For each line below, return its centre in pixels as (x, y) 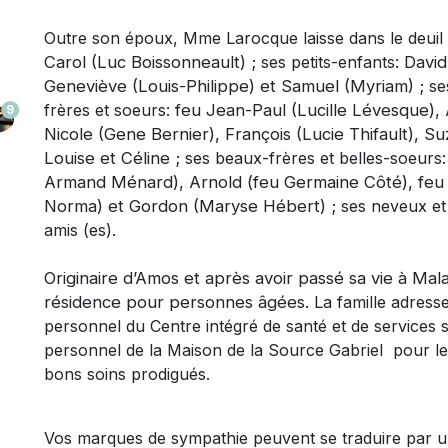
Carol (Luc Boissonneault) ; (152, 61)
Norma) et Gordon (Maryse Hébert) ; (192, 205)
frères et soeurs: (109, 109)
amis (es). (80, 229)
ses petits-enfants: (332, 61)
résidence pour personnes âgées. (179, 301)
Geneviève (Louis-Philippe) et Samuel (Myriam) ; (234, 85)
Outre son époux (108, 37)
